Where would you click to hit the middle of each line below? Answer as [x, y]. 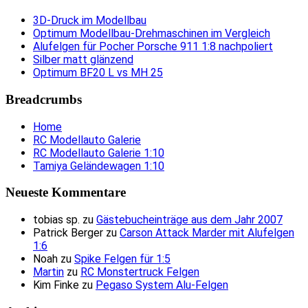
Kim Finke [56, 285]
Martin [48, 272]
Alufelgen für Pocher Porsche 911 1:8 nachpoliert [153, 47]
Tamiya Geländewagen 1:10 [99, 166]
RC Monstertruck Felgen [140, 272]
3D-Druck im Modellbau [90, 21]
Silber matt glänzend [83, 60]
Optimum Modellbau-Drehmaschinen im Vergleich [152, 34]
